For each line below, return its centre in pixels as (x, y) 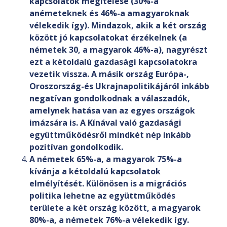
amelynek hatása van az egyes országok (112, 111)
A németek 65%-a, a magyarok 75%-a (106, 159)
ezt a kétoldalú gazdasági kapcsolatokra (113, 62)
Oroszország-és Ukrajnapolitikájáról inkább (119, 86)
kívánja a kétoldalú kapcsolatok (95, 172)
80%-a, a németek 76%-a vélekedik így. (109, 220)
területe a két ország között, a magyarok (115, 208)
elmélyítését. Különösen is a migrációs (108, 184)
